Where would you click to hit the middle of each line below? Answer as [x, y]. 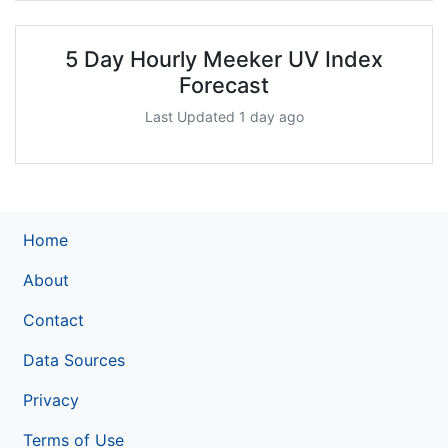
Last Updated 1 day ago [224, 116]
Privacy [51, 399]
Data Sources [74, 359]
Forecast [224, 84]
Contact [53, 319]
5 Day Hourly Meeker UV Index [224, 58]
